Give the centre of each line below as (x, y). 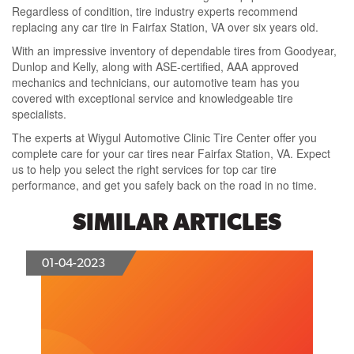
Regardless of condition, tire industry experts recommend (155, 11)
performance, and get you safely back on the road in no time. (164, 185)
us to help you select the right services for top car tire (144, 169)
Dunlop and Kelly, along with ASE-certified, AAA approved (155, 67)
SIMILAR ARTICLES (177, 222)
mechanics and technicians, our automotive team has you (156, 83)
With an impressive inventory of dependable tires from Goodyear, (174, 51)
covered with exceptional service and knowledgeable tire (153, 98)
